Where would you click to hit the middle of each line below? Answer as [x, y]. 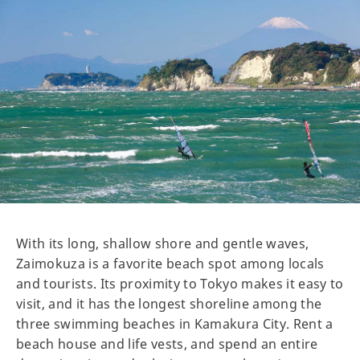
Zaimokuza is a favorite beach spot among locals [170, 263]
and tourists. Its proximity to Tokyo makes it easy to [180, 283]
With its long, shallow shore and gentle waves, [163, 243]
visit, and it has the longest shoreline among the [169, 303]
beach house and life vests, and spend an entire [167, 344]
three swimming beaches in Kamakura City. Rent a [175, 323]
